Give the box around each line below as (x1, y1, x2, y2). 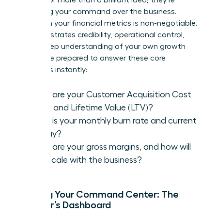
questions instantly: (18, 65, 88, 74)
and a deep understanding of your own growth (18, 42, 186, 50)
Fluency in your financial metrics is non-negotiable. (18, 19, 198, 27)
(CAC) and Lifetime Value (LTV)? (28, 103, 153, 112)
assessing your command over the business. (18, 7, 177, 15)
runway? (28, 129, 62, 138)
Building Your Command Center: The (18, 189, 179, 199)
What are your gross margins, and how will (28, 142, 191, 151)
